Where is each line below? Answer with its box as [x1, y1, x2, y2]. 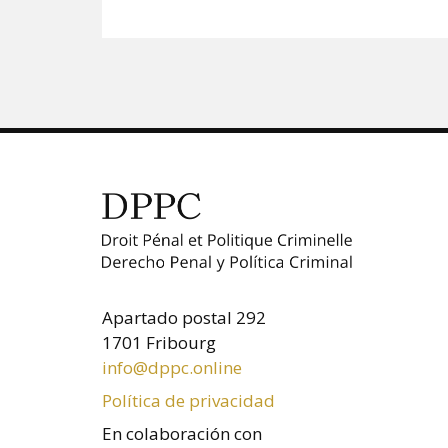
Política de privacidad [102, 389, 275, 413]
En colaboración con [102, 422, 262, 446]
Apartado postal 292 [102, 306, 266, 330]
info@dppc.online [102, 356, 242, 380]
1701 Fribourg [102, 331, 216, 355]
